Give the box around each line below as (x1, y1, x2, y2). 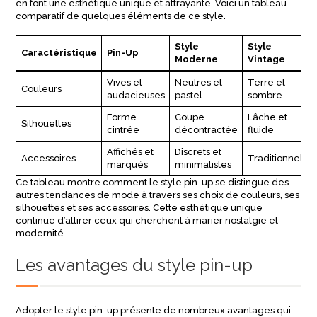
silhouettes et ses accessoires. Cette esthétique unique (16, 202, 263, 213)
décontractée (174, 125, 238, 135)
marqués (106, 159, 148, 170)
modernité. (16, 228, 67, 238)
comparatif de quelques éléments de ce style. (16, 11, 226, 21)
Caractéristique (21, 47, 97, 58)
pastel (174, 90, 202, 100)
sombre (247, 90, 282, 100)
